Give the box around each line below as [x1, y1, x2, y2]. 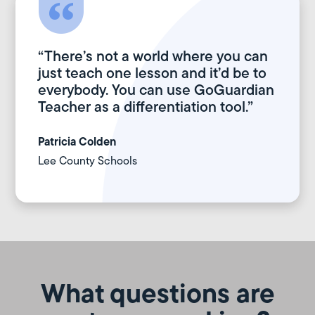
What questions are [40, 273, 275, 314]
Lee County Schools [38, 153, 138, 169]
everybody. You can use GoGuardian [38, 79, 275, 101]
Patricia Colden [38, 133, 117, 150]
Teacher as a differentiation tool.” [38, 96, 254, 118]
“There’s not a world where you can [38, 45, 269, 67]
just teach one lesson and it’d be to [38, 62, 267, 84]
